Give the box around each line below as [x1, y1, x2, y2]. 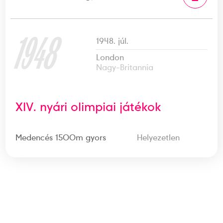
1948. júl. [96, 36, 129, 46]
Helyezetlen [136, 132, 180, 143]
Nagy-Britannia [96, 62, 154, 73]
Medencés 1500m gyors [15, 132, 107, 143]
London [96, 52, 124, 63]
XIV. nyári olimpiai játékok [15, 99, 161, 114]
